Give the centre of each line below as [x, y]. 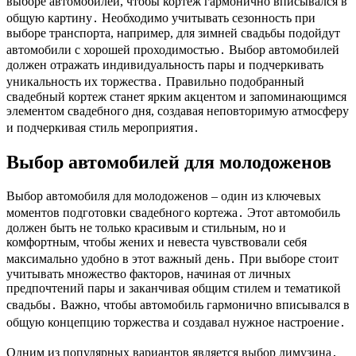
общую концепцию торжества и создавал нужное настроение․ [176, 322]
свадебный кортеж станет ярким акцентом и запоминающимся [176, 96]
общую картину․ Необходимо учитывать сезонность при [161, 17]
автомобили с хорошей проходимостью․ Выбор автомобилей [173, 49]
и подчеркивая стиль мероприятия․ [103, 127]
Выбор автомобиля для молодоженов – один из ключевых [164, 195]
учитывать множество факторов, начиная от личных [149, 273]
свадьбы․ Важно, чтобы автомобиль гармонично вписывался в [178, 304]
